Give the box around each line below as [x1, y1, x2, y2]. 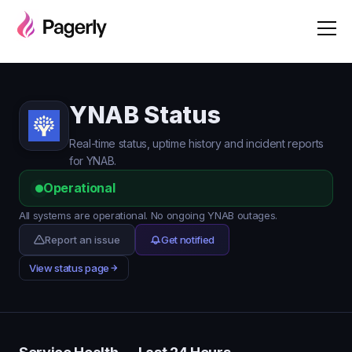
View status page [29, 262, 109, 274]
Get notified [161, 233, 215, 246]
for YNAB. [69, 154, 117, 167]
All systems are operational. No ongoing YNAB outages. [19, 209, 278, 222]
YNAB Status [69, 101, 221, 129]
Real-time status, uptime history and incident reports [69, 137, 324, 150]
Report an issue [45, 233, 120, 246]
